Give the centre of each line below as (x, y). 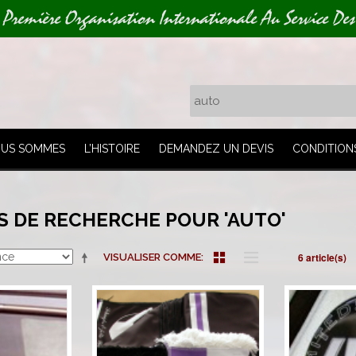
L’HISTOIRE (112, 149)
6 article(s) (322, 257)
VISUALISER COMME (152, 257)
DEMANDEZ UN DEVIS (218, 149)
